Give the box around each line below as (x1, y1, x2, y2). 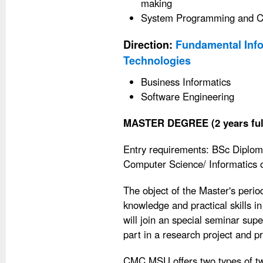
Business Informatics (141, 75, 231, 89)
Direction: (123, 37, 176, 52)
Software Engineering (141, 89, 234, 103)
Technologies (123, 53, 191, 68)
